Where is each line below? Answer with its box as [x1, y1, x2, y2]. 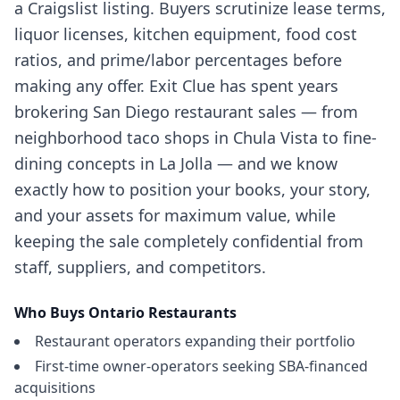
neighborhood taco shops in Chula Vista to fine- [14, 127, 377, 148]
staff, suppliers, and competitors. [14, 256, 266, 278]
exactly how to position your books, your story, [14, 179, 371, 200]
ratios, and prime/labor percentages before [14, 49, 342, 71]
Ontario [88, 303, 145, 322]
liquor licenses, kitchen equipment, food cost [14, 23, 357, 45]
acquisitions [14, 378, 96, 397]
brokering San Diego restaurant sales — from [14, 101, 358, 122]
